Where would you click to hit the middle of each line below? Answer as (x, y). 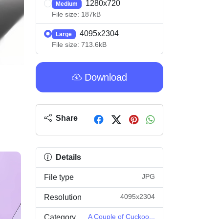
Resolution (63, 197)
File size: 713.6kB (79, 44)
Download (104, 77)
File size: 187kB (76, 14)
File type (59, 177)
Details (67, 157)
